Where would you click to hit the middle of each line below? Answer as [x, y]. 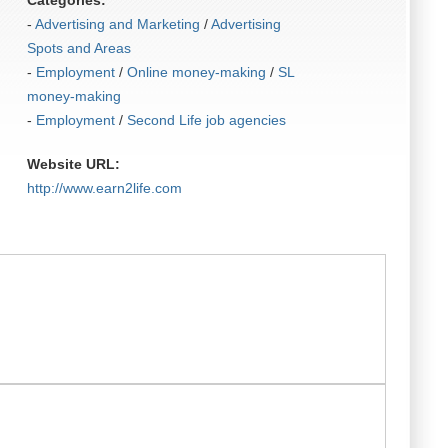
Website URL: [73, 164]
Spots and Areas [78, 48]
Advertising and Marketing [117, 24]
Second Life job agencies [206, 120]
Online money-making [196, 72]
